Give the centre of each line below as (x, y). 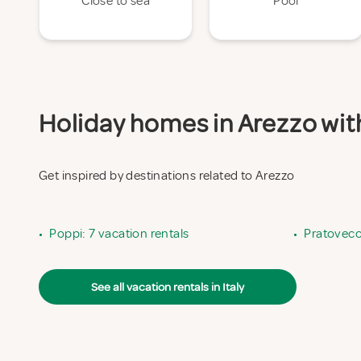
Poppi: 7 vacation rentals (119, 234)
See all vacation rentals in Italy (168, 287)
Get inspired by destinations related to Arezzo (167, 176)
